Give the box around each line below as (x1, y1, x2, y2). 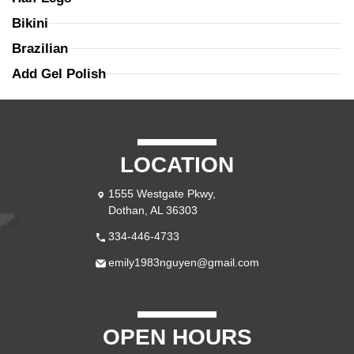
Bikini (12, 15, 48, 31)
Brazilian (12, 40, 68, 56)
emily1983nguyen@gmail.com (108, 255, 259, 269)
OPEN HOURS (102, 324, 252, 349)
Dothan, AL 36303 (108, 203, 198, 217)
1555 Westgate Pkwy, (108, 186, 216, 200)
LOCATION (120, 152, 234, 177)
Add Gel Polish (12, 66, 106, 81)
